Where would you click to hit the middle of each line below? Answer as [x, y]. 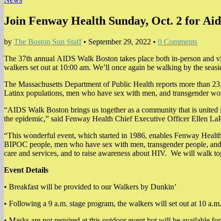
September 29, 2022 [120, 41]
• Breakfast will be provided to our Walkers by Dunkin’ [90, 186]
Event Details [26, 170]
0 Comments [178, 41]
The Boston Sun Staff [48, 41]
